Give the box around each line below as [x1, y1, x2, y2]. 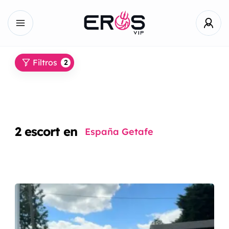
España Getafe [85, 126, 153, 138]
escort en [25, 124, 77, 139]
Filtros [33, 57, 57, 67]
